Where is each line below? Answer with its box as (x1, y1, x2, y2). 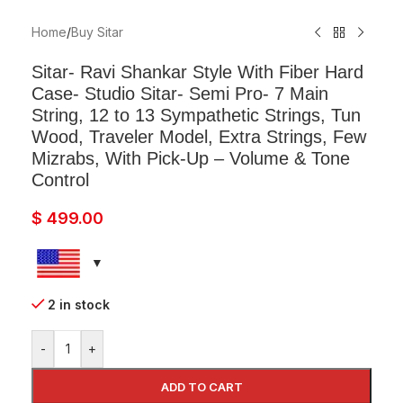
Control (31, 170, 89, 191)
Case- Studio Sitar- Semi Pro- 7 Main (31, 84, 328, 104)
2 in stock (48, 297, 111, 313)
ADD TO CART (160, 380, 243, 395)
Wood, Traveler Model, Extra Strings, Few (31, 127, 366, 148)
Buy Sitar (71, 24, 123, 40)
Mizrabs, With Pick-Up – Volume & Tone (31, 148, 350, 169)
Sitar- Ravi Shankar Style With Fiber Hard (31, 62, 363, 83)
